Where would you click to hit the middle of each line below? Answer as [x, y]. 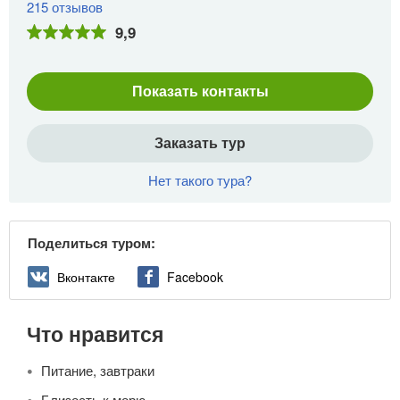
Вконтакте [86, 276]
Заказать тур [200, 143]
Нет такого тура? [200, 180]
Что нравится [95, 333]
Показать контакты [200, 91]
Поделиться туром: [92, 243]
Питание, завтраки [98, 370]
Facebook [195, 276]
